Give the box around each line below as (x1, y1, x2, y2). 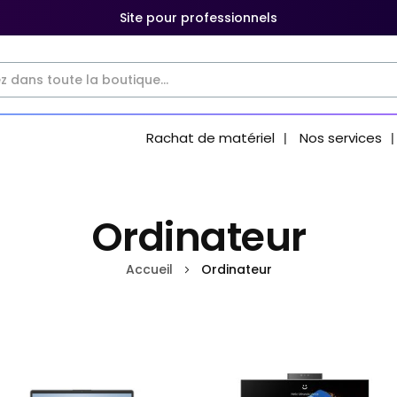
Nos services (300, 128, 382, 147)
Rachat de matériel (146, 128, 275, 147)
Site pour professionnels (120, 9, 277, 27)
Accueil (125, 261, 176, 278)
